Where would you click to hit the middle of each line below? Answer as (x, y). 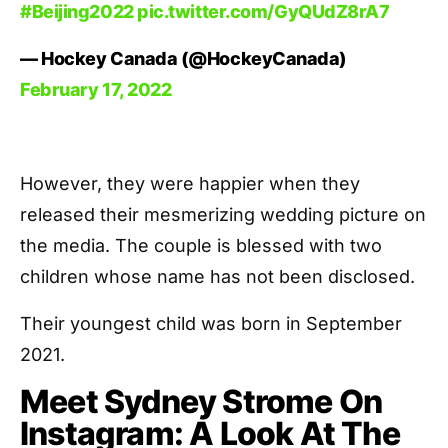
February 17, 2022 (96, 90)
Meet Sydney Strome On (201, 402)
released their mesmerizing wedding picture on (223, 215)
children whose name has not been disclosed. (217, 277)
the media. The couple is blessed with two (201, 246)
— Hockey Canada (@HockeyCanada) (184, 59)
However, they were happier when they (190, 184)
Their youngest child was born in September (211, 324)
